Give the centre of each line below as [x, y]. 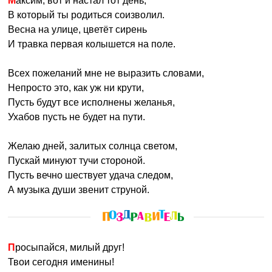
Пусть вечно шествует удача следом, [91, 175]
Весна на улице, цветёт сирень [78, 29]
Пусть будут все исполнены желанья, [92, 102]
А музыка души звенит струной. [79, 190]
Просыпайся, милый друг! [70, 247]
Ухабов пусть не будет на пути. [77, 117]
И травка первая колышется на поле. [92, 44]
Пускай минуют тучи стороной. [77, 161]
